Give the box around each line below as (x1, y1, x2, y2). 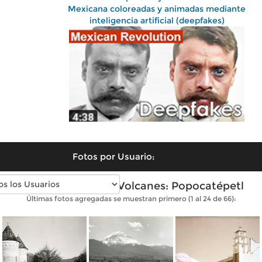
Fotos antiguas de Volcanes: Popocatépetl (18, 179, 244, 192)
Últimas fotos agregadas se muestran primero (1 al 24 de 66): (26, 194, 236, 203)
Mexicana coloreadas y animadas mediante (68, 4, 246, 14)
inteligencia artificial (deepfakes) (89, 15, 225, 26)
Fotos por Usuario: (73, 150, 154, 162)
